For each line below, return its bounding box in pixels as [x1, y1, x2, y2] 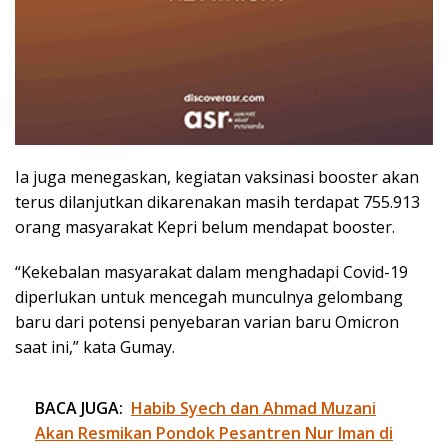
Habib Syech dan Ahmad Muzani [131, 396, 376, 419]
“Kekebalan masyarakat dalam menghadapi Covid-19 [15, 260, 408, 283]
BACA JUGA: [35, 396, 123, 419]
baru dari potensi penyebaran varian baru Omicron [15, 310, 399, 333]
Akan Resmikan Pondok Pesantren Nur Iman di [35, 421, 393, 444]
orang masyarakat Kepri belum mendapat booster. [15, 215, 395, 238]
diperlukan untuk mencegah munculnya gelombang [15, 285, 403, 308]
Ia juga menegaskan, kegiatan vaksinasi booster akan [15, 165, 419, 188]
